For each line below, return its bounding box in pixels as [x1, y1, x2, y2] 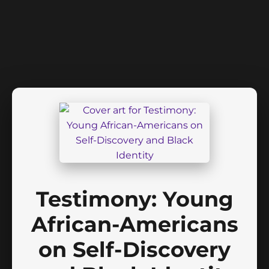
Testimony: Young [35, 186, 234, 213]
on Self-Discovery [38, 237, 231, 263]
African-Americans [31, 211, 238, 238]
